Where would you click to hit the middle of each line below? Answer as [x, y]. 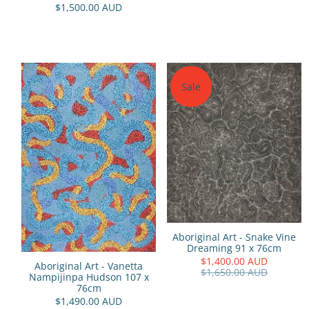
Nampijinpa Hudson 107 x [89, 277]
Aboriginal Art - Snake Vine [234, 237]
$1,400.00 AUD [234, 261]
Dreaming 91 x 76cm [234, 248]
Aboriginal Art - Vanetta [89, 266]
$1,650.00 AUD [234, 272]
